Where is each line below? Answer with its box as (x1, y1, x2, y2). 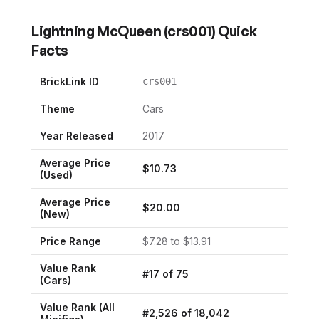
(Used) (40, 169, 73, 182)
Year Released (40, 130, 113, 142)
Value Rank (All (40, 301, 115, 314)
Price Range (40, 235, 101, 248)
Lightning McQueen (31, 22, 162, 41)
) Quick (211, 22, 258, 41)
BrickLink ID (40, 75, 99, 88)
